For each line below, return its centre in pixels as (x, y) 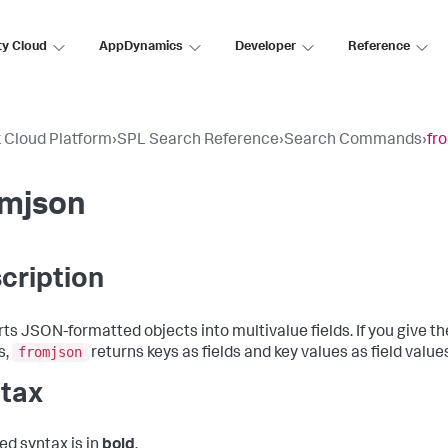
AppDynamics (141, 47)
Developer (265, 47)
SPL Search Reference (198, 141)
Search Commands (353, 141)
